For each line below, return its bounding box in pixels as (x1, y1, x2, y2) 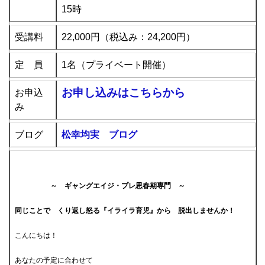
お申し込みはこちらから (62, 86, 185, 99)
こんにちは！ (15, 231, 57, 240)
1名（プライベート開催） (62, 60, 171, 70)
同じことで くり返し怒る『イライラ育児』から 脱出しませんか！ (15, 206, 237, 215)
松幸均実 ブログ (62, 130, 137, 140)
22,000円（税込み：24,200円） (62, 32, 195, 42)
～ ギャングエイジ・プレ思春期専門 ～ (15, 182, 185, 190)
